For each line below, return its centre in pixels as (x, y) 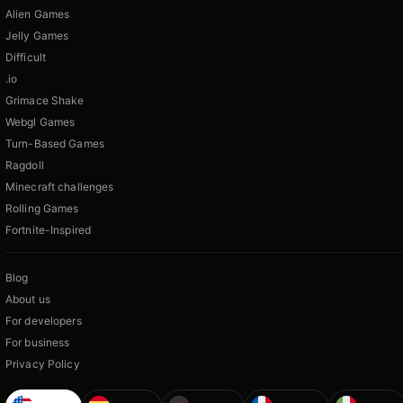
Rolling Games (42, 209)
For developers (44, 321)
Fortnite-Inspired (49, 230)
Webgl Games (40, 122)
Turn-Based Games (55, 144)
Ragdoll (25, 166)
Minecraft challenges (60, 187)
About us (28, 300)
